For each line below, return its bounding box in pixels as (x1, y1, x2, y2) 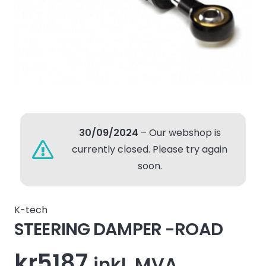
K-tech (14, 203, 47, 217)
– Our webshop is (138, 126, 221, 140)
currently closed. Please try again (72, 142, 228, 156)
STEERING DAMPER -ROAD (14, 217, 223, 241)
